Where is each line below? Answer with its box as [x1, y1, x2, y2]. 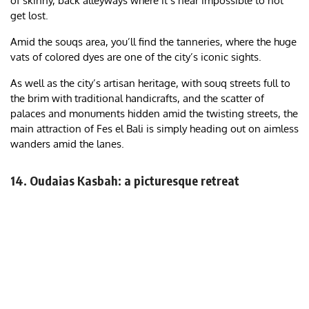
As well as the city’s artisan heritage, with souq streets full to [10, 77, 290, 90]
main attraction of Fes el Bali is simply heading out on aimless [10, 122, 299, 136]
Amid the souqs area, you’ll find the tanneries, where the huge [10, 35, 297, 49]
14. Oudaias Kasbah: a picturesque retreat [10, 172, 239, 189]
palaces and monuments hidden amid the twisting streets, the [10, 107, 298, 121]
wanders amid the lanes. [10, 137, 124, 151]
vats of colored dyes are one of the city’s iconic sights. [10, 50, 261, 64]
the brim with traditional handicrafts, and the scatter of [10, 92, 264, 106]
